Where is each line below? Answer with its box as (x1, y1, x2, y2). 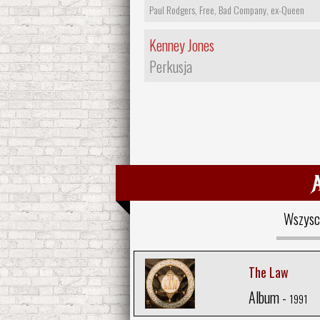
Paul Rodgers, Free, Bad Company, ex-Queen (149, 1, 304, 17)
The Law (248, 263, 289, 282)
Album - (248, 286, 289, 309)
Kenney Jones (149, 34, 214, 56)
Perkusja (149, 55, 192, 77)
